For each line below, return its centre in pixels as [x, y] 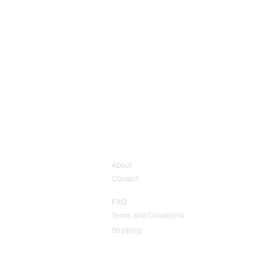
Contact [125, 178]
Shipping [126, 230]
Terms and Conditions [148, 215]
